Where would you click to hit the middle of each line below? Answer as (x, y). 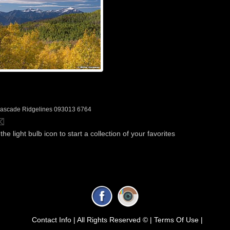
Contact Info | (53, 220)
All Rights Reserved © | (114, 220)
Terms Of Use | (178, 220)
